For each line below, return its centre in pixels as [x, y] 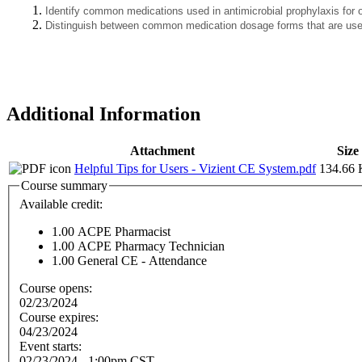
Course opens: [57, 288]
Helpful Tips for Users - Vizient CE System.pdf [195, 168]
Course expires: [61, 318]
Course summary [64, 185]
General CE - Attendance [142, 261]
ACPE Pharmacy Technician [151, 246]
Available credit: [63, 204]
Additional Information [103, 114]
